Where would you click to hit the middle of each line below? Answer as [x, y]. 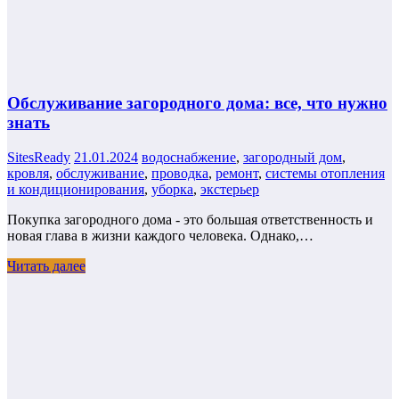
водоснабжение [189, 157]
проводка [180, 173]
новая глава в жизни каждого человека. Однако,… [160, 235]
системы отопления [325, 173]
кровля [28, 173]
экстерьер [230, 189]
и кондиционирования [76, 189]
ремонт [237, 173]
